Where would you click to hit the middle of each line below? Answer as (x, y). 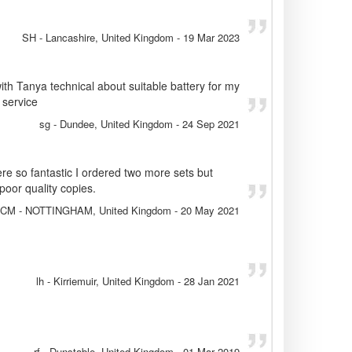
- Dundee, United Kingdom (112, 124)
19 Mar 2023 (211, 38)
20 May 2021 (210, 211)
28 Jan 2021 (212, 281)
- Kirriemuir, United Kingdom (109, 281)
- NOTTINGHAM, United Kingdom (93, 211)
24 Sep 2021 (211, 124)
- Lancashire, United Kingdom (105, 38)
